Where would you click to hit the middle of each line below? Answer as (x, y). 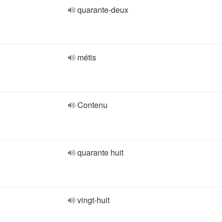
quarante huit (100, 152)
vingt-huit (93, 200)
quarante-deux (103, 10)
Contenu (92, 105)
